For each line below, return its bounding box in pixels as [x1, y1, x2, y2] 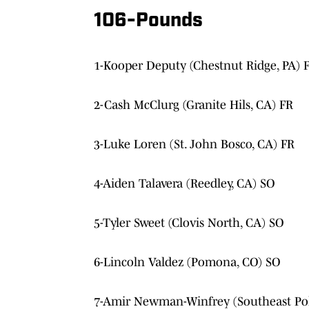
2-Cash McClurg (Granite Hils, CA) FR [94, 97, 293, 112]
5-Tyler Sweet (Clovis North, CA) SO [94, 215, 284, 230]
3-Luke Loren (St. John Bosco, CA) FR [94, 137, 295, 151]
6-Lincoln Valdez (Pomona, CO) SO [94, 255, 281, 269]
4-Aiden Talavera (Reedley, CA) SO [94, 176, 275, 190]
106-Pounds [94, 11, 203, 31]
